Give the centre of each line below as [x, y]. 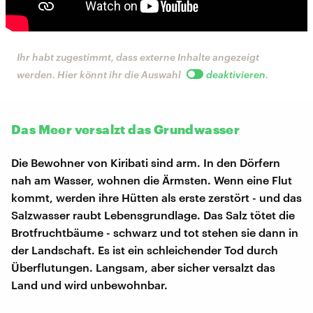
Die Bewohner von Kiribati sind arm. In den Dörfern [146, 162]
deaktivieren [236, 74]
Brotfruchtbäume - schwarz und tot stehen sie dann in [155, 232]
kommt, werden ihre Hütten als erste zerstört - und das [156, 197]
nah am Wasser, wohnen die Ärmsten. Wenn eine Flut [152, 180]
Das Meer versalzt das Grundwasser [126, 129]
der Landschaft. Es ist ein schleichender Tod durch [145, 249]
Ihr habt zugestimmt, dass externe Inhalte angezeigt [138, 57]
